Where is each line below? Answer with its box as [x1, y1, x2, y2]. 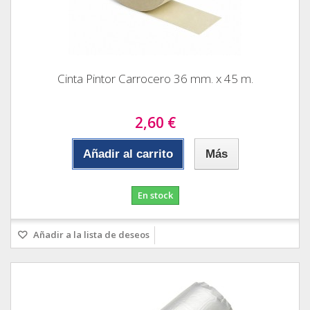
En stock [137, 188, 173, 201]
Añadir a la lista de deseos [31, 228, 149, 241]
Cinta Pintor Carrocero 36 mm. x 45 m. [57, 70, 253, 86]
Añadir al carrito [82, 147, 173, 161]
